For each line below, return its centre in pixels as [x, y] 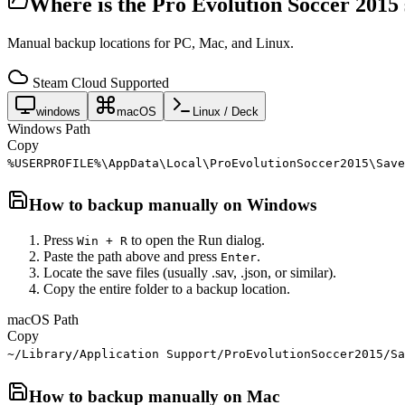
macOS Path [43, 320]
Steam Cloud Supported [99, 82]
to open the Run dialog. [196, 240]
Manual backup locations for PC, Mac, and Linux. [151, 42]
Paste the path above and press [132, 257]
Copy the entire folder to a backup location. [167, 289]
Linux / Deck [226, 111]
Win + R [102, 241]
